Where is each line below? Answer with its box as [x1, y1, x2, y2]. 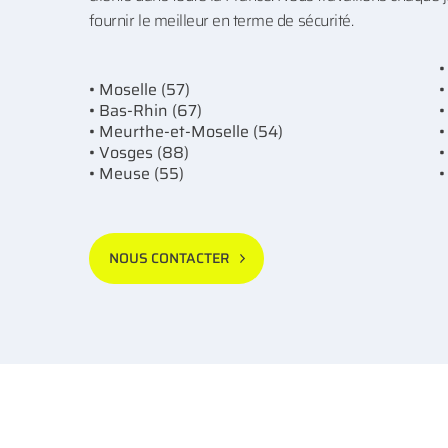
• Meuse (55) [88, 161, 184, 187]
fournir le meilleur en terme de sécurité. [88, 8, 354, 34]
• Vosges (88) [88, 140, 189, 166]
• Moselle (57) [88, 77, 190, 103]
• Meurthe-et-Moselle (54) [88, 119, 283, 145]
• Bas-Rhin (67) [88, 98, 202, 124]
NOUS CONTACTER [108, 246, 230, 269]
